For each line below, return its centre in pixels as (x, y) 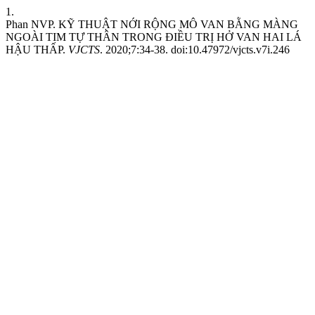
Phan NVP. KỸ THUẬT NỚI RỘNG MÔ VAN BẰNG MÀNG (152, 24)
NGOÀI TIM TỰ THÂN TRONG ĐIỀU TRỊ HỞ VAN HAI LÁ (154, 37)
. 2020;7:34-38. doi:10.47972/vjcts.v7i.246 (195, 50)
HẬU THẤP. (37, 50)
